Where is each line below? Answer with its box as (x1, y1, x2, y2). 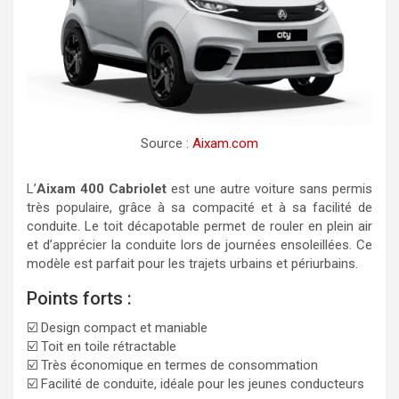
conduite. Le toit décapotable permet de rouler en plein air (27, 217, 372, 234)
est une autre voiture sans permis (167, 180, 372, 197)
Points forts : (27, 287, 132, 309)
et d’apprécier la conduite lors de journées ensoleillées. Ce (27, 236, 372, 253)
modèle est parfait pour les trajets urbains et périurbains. (27, 255, 358, 272)
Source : (141, 134, 192, 151)
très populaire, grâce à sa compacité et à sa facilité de (27, 199, 372, 216)
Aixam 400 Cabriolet (37, 180, 167, 197)
